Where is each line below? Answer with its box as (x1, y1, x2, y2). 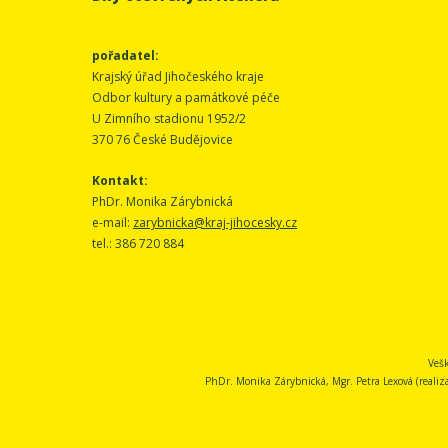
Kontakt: (92, 171, 148, 189)
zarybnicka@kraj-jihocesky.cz (133, 213, 297, 231)
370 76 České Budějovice (92, 130, 233, 148)
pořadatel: (92, 46, 159, 64)
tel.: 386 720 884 (92, 234, 184, 252)
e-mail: (92, 213, 133, 231)
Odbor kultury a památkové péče (92, 88, 280, 106)
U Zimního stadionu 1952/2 (92, 109, 246, 127)
